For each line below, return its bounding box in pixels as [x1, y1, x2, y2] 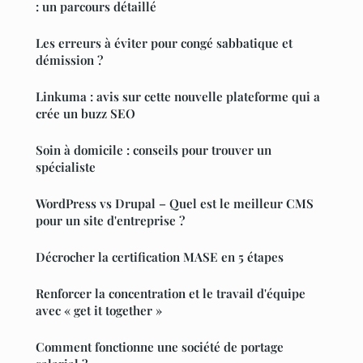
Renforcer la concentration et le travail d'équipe [36, 285, 305, 302]
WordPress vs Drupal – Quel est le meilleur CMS [36, 195, 314, 212]
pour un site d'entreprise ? [36, 212, 185, 229]
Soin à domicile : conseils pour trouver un [36, 142, 271, 159]
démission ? [36, 52, 103, 69]
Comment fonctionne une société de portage [36, 339, 284, 356]
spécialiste [36, 159, 96, 176]
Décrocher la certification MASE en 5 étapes [36, 249, 284, 266]
